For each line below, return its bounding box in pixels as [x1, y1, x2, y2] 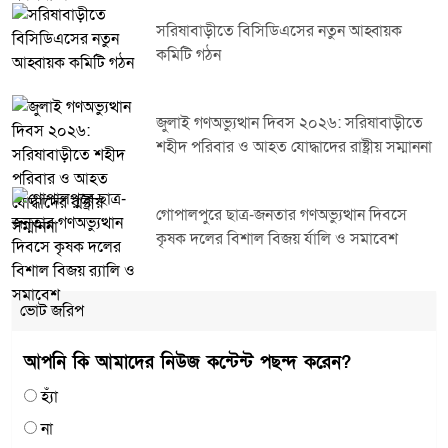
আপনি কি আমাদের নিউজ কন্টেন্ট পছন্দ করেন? [24, 350, 351, 374]
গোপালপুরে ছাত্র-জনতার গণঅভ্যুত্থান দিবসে [156, 203, 407, 226]
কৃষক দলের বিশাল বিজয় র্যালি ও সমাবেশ [156, 227, 398, 250]
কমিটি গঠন [156, 43, 221, 66]
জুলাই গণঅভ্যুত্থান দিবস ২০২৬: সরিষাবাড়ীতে [156, 111, 423, 134]
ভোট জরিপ [20, 299, 84, 322]
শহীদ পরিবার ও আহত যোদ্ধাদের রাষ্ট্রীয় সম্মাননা [156, 135, 432, 158]
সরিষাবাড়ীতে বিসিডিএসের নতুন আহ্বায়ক [156, 19, 402, 42]
